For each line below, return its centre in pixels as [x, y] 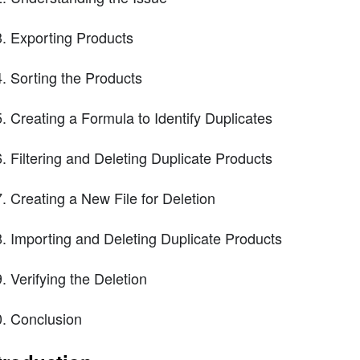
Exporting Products [72, 37]
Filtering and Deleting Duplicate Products [141, 158]
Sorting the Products [76, 78]
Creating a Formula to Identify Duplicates [141, 118]
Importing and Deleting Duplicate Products [146, 238]
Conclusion [46, 319]
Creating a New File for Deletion [112, 198]
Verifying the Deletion [78, 278]
